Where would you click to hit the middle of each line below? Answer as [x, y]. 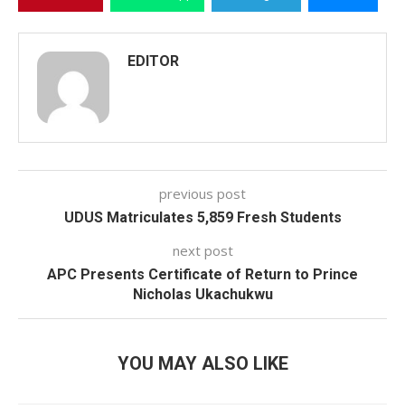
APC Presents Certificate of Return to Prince [202, 274]
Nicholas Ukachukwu [202, 294]
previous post [202, 193]
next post [202, 250]
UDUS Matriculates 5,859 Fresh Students [202, 217]
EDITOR [153, 61]
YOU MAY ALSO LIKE [202, 363]
